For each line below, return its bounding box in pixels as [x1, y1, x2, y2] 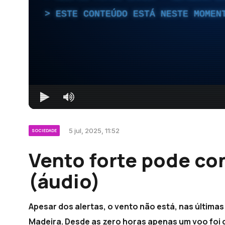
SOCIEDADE [32, 127, 57, 133]
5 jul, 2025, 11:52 [69, 126, 120, 135]
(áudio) [29, 167, 100, 194]
